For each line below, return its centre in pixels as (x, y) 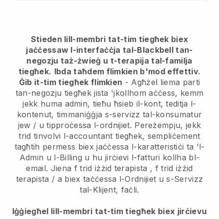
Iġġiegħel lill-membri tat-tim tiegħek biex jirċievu (109, 211)
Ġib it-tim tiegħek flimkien (71, 82)
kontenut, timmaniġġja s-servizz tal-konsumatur (109, 114)
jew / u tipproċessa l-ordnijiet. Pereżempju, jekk (109, 125)
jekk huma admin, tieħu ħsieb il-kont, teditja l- (109, 103)
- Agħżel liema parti (161, 82)
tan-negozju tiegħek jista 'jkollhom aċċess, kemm (109, 93)
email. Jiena (50, 168)
